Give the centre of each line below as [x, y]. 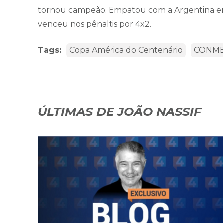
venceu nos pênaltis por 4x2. [95, 24]
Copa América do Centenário [126, 50]
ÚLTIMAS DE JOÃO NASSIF [119, 112]
